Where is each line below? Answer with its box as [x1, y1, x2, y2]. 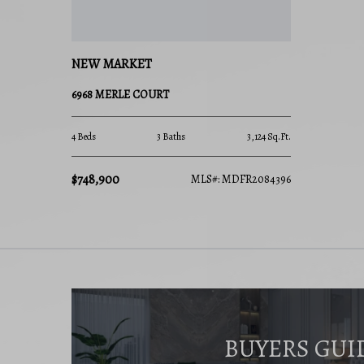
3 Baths [157, 130, 186, 144]
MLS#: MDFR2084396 [190, 171, 291, 188]
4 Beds [71, 130, 96, 144]
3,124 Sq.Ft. [246, 130, 291, 144]
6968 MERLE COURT [71, 87, 169, 103]
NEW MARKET [71, 55, 152, 74]
